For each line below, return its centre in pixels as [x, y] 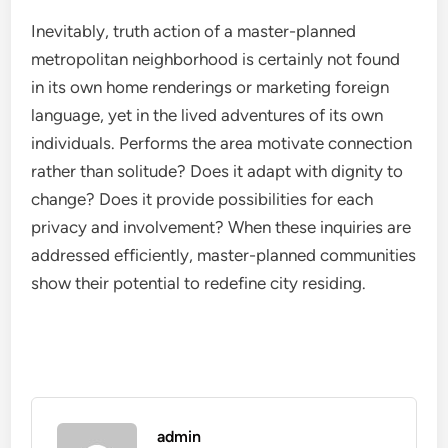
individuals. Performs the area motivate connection [222, 143]
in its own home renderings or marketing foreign [210, 87]
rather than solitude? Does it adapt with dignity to [217, 171]
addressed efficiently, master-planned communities [224, 255]
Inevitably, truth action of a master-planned [194, 31]
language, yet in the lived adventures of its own [207, 115]
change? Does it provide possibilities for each [202, 199]
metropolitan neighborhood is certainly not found [216, 59]
